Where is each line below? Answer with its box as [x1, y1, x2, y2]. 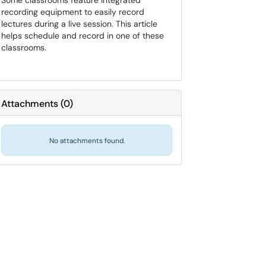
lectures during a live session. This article [1, 18, 157, 29]
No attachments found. [49, 136, 125, 145]
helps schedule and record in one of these [1, 30, 164, 41]
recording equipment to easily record [1, 7, 144, 17]
